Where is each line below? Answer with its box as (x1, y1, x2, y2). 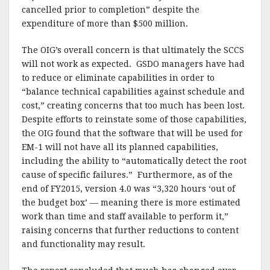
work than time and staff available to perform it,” (22, 212, 228, 221)
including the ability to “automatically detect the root (22, 156, 246, 166)
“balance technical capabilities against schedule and (22, 87, 245, 96)
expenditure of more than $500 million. (22, 19, 188, 28)
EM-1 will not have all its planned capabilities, (22, 142, 218, 152)
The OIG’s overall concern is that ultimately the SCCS (22, 45, 244, 55)
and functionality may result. (22, 239, 145, 249)
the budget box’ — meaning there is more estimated (22, 198, 240, 207)
